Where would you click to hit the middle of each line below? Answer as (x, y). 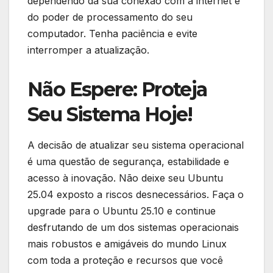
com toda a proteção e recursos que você (125, 261)
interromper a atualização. (88, 50)
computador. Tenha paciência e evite (112, 33)
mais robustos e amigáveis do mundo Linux (127, 244)
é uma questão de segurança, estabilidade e (128, 162)
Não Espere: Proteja (117, 89)
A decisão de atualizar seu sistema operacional (136, 145)
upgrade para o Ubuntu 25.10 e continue (122, 211)
